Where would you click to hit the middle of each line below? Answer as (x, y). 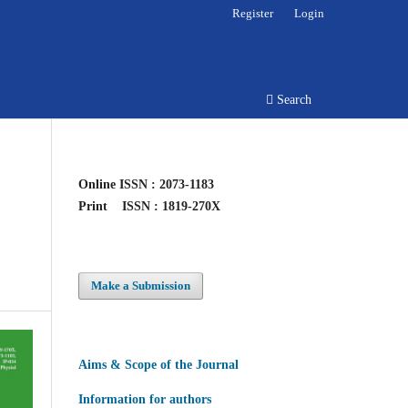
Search (292, 99)
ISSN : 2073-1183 (165, 184)
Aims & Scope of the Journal (158, 364)
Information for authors (145, 399)
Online (97, 184)
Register (253, 13)
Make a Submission (141, 285)
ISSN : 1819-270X (169, 206)
